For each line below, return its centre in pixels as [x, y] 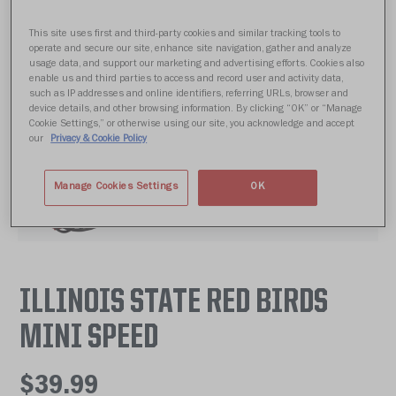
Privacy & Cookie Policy [99, 139]
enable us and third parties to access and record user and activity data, [187, 79]
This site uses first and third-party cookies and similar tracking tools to [185, 34]
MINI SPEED [89, 339]
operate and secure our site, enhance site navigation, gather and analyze [191, 49]
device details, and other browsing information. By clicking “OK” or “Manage [196, 109]
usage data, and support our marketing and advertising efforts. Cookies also [197, 64]
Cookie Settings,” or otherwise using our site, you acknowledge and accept [192, 124]
